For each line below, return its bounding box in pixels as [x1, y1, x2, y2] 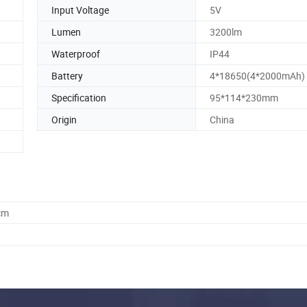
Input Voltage [51, 3, 109, 16]
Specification [51, 90, 106, 104]
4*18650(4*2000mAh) [210, 69, 305, 82]
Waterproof [51, 47, 100, 60]
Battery [51, 69, 83, 82]
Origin [51, 112, 77, 126]
